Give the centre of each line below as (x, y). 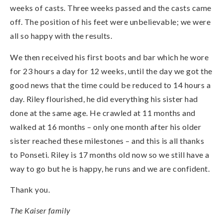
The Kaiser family (40, 211)
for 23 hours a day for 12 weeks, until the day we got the (111, 71)
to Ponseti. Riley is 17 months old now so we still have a (110, 154)
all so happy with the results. (61, 36)
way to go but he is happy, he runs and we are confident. (110, 168)
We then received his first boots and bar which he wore (109, 57)
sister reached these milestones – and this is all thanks (107, 140)
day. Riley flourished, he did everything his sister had (104, 99)
